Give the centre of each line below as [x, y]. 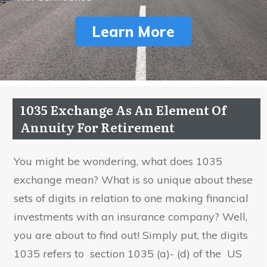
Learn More [133, 32]
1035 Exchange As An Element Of [123, 110]
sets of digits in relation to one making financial [131, 198]
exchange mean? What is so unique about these [133, 180]
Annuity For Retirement [97, 127]
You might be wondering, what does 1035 [118, 162]
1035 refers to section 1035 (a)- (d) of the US [128, 254]
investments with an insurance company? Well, [131, 217]
